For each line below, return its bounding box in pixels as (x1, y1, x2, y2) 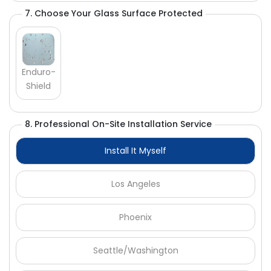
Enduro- (21, 66, 56, 79)
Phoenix (119, 211, 152, 224)
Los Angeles (111, 178, 160, 191)
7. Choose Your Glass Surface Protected (25, 7, 203, 20)
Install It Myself (105, 145, 166, 157)
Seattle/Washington (93, 244, 178, 257)
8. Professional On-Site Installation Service (25, 118, 212, 131)
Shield (26, 80, 51, 93)
